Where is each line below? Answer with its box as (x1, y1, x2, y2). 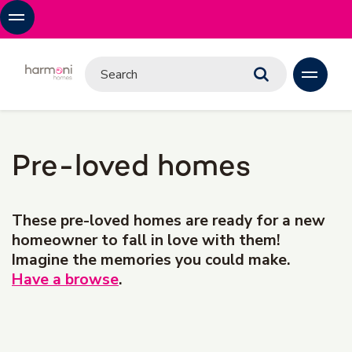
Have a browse (12, 269, 119, 290)
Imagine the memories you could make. (12, 249, 291, 270)
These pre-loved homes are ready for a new (12, 210, 325, 231)
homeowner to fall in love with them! (12, 229, 280, 251)
